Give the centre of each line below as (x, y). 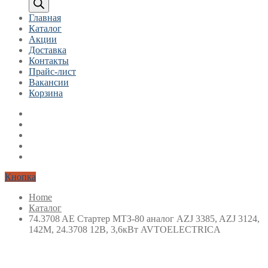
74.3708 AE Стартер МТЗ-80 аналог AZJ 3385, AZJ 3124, (144, 219)
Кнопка (20, 177)
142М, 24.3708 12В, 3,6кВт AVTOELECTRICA (125, 229)
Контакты (49, 61)
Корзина (46, 93)
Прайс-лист (52, 71)
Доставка (48, 50)
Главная (45, 18)
